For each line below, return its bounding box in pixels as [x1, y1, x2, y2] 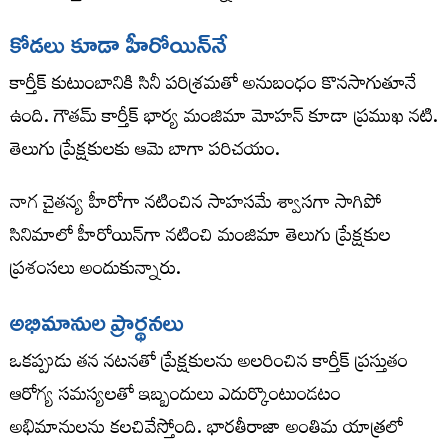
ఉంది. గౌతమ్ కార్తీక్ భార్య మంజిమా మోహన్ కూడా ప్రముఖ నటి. [10, 99, 438, 139]
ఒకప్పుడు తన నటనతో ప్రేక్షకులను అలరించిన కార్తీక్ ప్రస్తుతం [10, 344, 408, 384]
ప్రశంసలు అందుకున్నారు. [10, 251, 181, 291]
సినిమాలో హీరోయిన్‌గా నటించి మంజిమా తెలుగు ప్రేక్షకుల [10, 218, 391, 258]
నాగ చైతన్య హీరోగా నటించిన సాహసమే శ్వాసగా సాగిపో [10, 185, 382, 225]
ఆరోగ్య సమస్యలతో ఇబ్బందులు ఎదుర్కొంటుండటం [10, 377, 341, 417]
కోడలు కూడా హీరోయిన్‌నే [10, 30, 227, 59]
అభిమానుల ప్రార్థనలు [10, 308, 185, 337]
